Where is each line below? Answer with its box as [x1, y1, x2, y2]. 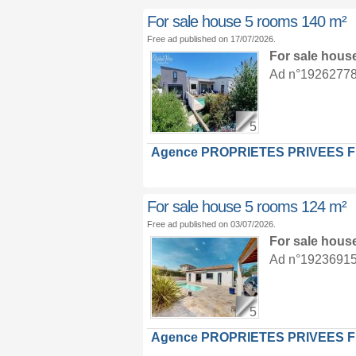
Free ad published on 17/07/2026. [146, 34, 276, 44]
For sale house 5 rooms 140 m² [146, 13, 346, 30]
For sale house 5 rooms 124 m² [146, 198, 346, 215]
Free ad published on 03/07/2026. [146, 219, 276, 229]
